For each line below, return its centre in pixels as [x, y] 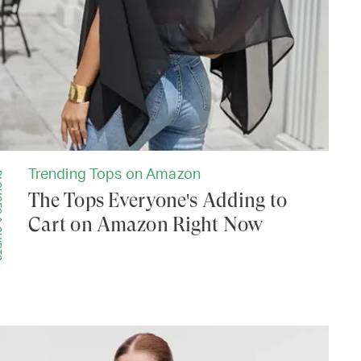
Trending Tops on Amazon [114, 175]
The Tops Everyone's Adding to [157, 201]
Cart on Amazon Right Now [145, 225]
